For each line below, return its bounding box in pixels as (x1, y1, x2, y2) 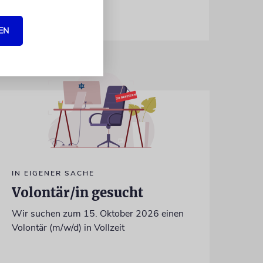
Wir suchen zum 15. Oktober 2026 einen (11, 207, 184, 220)
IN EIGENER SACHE (11, 168, 95, 178)
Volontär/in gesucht (11, 184, 143, 201)
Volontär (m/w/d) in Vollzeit (11, 221, 124, 234)
